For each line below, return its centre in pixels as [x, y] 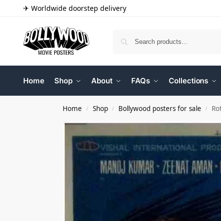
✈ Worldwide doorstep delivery [75, 8]
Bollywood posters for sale [160, 109]
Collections [189, 81]
